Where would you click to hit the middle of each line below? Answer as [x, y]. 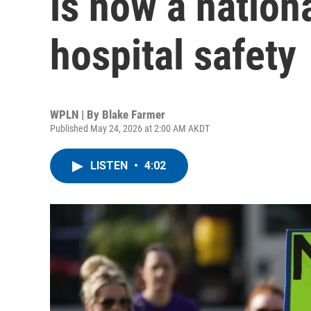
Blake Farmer [134, 115]
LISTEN [110, 166]
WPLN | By [76, 115]
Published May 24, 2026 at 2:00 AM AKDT [130, 128]
